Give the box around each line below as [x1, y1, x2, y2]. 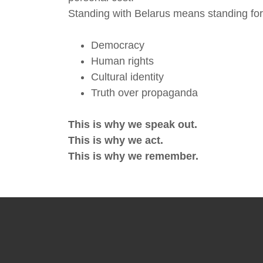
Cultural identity [91, 71, 164, 83]
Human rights [91, 55, 154, 68]
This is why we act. [68, 134, 163, 147]
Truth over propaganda [91, 87, 198, 99]
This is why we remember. [68, 150, 198, 163]
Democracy [91, 39, 145, 52]
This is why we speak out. [68, 119, 197, 131]
